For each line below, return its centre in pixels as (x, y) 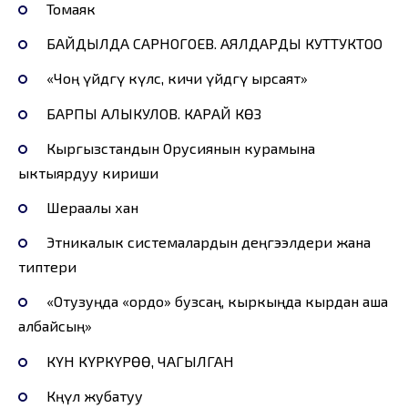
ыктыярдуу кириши (88, 172)
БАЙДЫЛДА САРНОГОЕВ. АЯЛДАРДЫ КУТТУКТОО (214, 44)
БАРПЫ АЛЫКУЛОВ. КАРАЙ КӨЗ (153, 113)
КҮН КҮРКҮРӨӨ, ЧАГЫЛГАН (140, 361)
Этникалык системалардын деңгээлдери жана (208, 242)
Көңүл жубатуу (94, 395)
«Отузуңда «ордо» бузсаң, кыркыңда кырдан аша (217, 301)
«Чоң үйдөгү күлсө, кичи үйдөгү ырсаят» (177, 78)
